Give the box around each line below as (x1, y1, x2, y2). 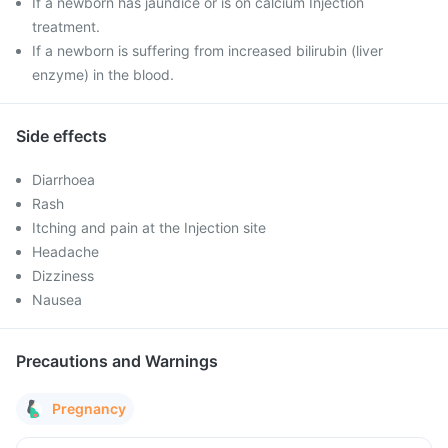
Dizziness (32, 267, 94, 284)
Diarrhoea (32, 171, 95, 188)
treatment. (32, 18, 100, 35)
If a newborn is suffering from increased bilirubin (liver (32, 42, 383, 59)
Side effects (16, 126, 107, 146)
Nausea (32, 291, 82, 308)
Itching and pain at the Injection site (32, 219, 266, 236)
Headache (32, 243, 99, 260)
